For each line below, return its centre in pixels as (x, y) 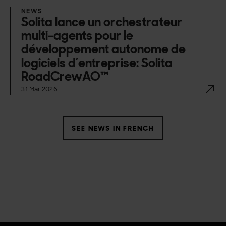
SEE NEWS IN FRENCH (113, 128)
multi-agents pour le (77, 36)
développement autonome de (104, 49)
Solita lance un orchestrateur (102, 22)
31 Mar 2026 (39, 90)
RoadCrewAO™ (65, 77)
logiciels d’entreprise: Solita (97, 63)
